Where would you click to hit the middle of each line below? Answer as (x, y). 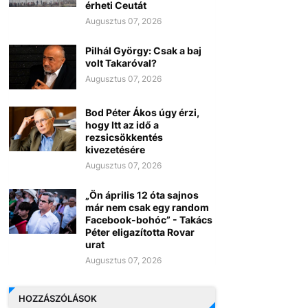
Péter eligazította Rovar (140, 232)
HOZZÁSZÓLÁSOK (57, 298)
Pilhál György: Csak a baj (143, 51)
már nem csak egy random (147, 208)
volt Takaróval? (121, 63)
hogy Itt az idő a (122, 125)
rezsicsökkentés (124, 137)
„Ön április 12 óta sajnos (142, 195)
